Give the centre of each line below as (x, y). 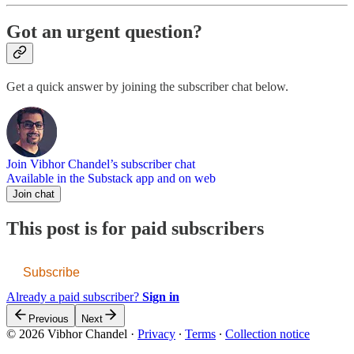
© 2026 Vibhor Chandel (67, 334)
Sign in (161, 297)
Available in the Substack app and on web (111, 179)
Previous (49, 319)
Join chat (34, 194)
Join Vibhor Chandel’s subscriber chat (101, 164)
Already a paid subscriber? (74, 297)
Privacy (156, 334)
